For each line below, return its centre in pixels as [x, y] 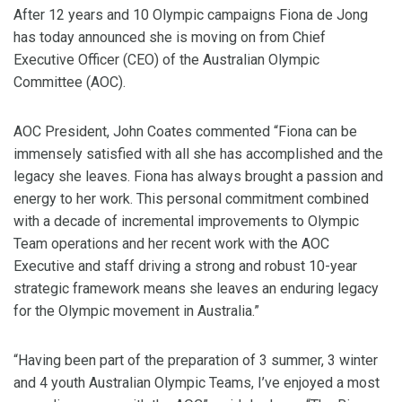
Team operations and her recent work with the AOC [171, 244]
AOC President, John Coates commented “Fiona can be [185, 132]
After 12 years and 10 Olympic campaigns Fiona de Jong [191, 15]
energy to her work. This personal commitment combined [191, 199]
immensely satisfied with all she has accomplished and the [198, 154]
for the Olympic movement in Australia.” [136, 311]
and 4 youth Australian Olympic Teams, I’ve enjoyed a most [197, 383]
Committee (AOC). [70, 83]
